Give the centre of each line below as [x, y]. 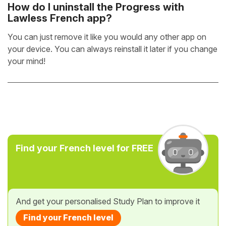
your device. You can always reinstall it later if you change [112, 49]
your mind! [26, 61]
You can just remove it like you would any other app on [107, 37]
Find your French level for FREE [84, 148]
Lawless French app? [60, 18]
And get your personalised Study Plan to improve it [108, 201]
